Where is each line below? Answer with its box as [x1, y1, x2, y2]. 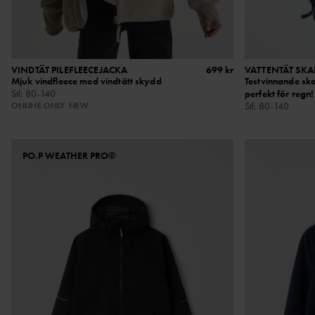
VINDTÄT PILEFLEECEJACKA [11, 63, 128, 76]
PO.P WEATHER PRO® [22, 148, 116, 162]
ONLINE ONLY [11, 99, 65, 111]
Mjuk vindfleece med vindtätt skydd [11, 74, 162, 87]
